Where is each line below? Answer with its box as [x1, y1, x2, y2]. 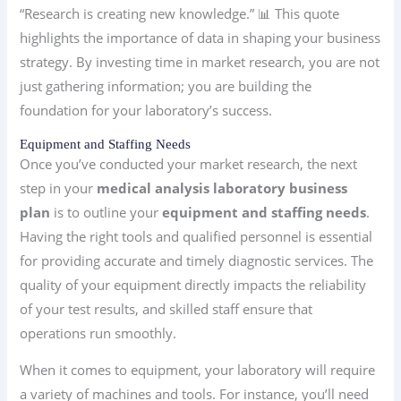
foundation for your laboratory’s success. [20, 100, 273, 119]
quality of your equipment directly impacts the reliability [20, 275, 367, 294]
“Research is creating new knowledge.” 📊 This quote [20, 4, 340, 22]
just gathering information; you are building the [20, 76, 312, 95]
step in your [20, 178, 98, 197]
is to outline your [50, 202, 163, 221]
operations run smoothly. [20, 323, 177, 342]
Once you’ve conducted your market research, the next [20, 154, 358, 173]
